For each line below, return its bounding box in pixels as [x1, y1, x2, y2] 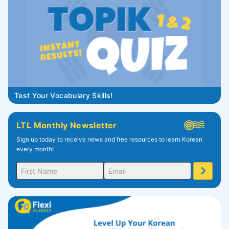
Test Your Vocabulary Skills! [14, 91, 113, 100]
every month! [16, 145, 54, 153]
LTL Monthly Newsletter [16, 120, 117, 131]
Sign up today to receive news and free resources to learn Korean [16, 135, 202, 144]
